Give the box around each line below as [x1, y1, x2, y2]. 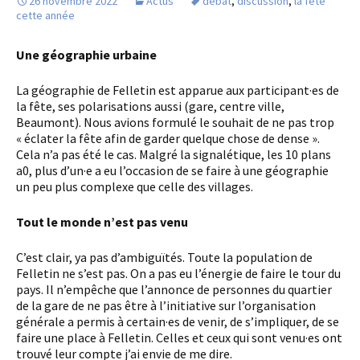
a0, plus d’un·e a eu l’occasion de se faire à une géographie [16, 162, 329, 178]
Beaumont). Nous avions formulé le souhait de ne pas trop [16, 114, 334, 130]
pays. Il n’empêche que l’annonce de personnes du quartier [16, 281, 332, 297]
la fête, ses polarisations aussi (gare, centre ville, [16, 98, 284, 114]
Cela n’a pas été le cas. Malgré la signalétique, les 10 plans [16, 146, 331, 162]
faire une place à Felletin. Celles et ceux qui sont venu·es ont [16, 329, 342, 346]
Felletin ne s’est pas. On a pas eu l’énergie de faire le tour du [16, 265, 341, 281]
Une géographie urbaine [25, 47, 157, 63]
